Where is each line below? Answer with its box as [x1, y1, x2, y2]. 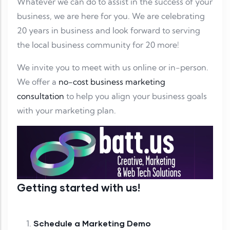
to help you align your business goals [64, 91, 207, 102]
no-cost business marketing [59, 76, 165, 87]
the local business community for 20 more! [17, 40, 179, 50]
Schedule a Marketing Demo [33, 218, 151, 228]
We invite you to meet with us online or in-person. [17, 62, 208, 73]
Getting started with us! [17, 181, 197, 194]
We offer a [17, 76, 59, 87]
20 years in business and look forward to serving [17, 25, 200, 36]
